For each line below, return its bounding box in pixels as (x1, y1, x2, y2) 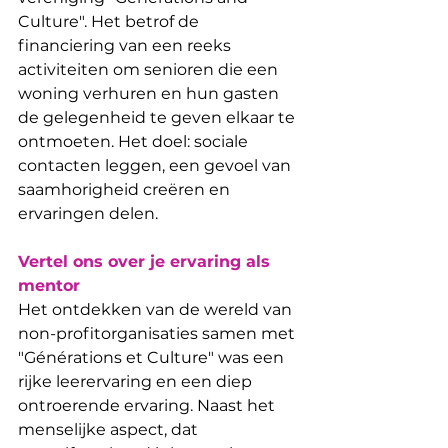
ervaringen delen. (18, 203, 158, 223)
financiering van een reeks (18, 35, 235, 55)
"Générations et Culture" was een (18, 347, 288, 367)
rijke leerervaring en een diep (18, 371, 256, 391)
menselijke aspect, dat (18, 419, 202, 439)
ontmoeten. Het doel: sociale (18, 131, 252, 151)
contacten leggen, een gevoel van (18, 155, 295, 175)
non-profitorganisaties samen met (18, 323, 299, 343)
